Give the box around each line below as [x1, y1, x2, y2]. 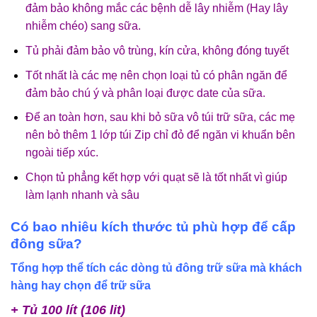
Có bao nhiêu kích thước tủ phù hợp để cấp [11, 219, 296, 234]
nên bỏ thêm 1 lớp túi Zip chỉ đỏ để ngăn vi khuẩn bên [25, 129, 295, 142]
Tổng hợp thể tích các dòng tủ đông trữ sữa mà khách [11, 262, 302, 275]
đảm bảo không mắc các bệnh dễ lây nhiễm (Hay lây [25, 2, 288, 15]
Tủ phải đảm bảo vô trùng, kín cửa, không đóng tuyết [25, 45, 289, 57]
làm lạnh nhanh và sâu [25, 188, 139, 201]
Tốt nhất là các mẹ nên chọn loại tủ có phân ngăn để [25, 69, 287, 81]
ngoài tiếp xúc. [25, 146, 98, 159]
